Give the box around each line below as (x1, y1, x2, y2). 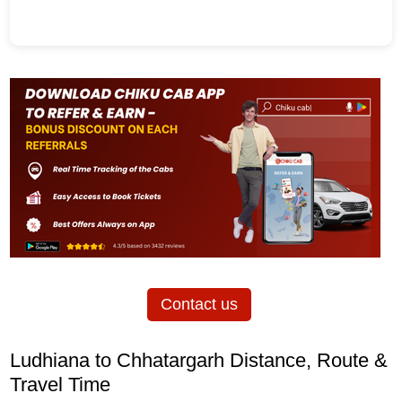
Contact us (160, 295, 238, 314)
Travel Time (10, 373, 111, 397)
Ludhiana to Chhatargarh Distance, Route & (10, 349, 389, 372)
